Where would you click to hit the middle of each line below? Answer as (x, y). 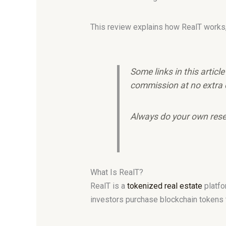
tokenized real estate (164, 186)
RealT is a (108, 186)
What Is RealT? (117, 173)
